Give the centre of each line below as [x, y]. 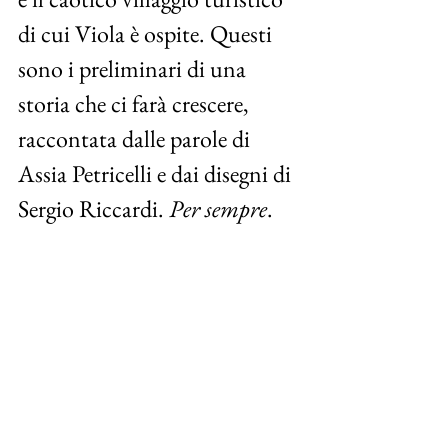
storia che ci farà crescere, [136, 103]
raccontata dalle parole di [136, 138]
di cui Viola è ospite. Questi [147, 33]
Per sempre [218, 208]
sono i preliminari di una [134, 68]
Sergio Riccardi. [93, 208]
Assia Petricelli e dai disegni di [157, 173]
